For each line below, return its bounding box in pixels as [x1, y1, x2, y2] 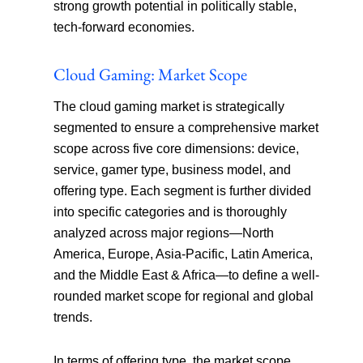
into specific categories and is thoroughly [53, 204, 288, 219]
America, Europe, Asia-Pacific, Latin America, [53, 246, 314, 261]
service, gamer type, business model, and [53, 162, 292, 177]
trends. [53, 310, 93, 324]
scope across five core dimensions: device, [53, 141, 300, 156]
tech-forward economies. [53, 19, 195, 34]
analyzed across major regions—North [53, 225, 275, 240]
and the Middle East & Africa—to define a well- [53, 267, 320, 282]
